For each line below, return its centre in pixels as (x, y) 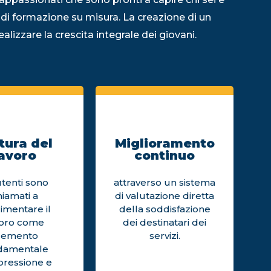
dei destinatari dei (165, 223)
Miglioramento (165, 143)
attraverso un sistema (165, 183)
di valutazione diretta (165, 196)
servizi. (165, 236)
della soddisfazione (165, 209)
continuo (165, 155)
